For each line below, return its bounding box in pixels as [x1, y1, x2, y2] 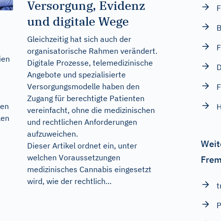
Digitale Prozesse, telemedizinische [27, 57, 153, 68]
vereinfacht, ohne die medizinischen [27, 105, 155, 115]
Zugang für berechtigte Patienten [27, 93, 145, 103]
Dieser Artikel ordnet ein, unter [27, 140, 137, 150]
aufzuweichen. [27, 128, 78, 139]
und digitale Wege [27, 13, 129, 29]
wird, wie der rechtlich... [27, 176, 111, 186]
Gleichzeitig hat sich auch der [27, 34, 131, 44]
